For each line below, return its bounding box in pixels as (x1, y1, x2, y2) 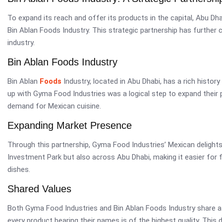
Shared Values (7, 183, 71, 194)
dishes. (7, 165, 30, 174)
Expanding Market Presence (7, 119, 132, 131)
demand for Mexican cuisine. (7, 101, 101, 111)
